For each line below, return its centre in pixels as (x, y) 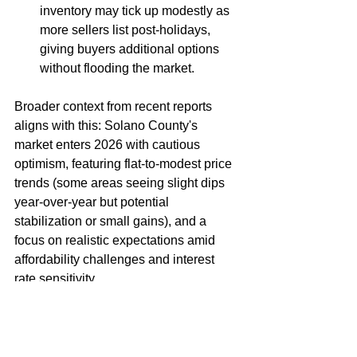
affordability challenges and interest (116, 259)
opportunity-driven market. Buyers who (124, 336)
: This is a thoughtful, (143, 317)
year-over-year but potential (93, 202)
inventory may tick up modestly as (136, 11)
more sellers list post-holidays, (127, 30)
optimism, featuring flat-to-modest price (125, 164)
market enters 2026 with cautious (109, 145)
